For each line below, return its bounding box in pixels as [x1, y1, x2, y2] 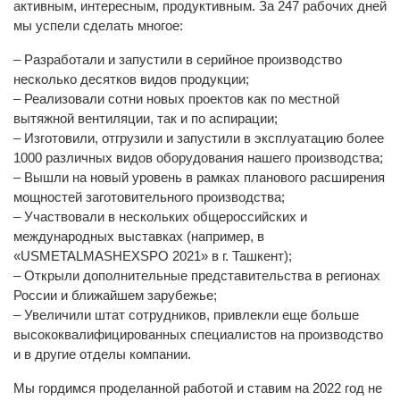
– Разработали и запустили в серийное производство [13, 52, 342, 67]
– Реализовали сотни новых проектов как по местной [13, 91, 339, 106]
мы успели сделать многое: [13, 18, 183, 33]
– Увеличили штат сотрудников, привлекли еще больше [13, 307, 359, 322]
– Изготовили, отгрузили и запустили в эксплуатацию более [13, 130, 384, 146]
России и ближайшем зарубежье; [13, 287, 217, 303]
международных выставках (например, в [13, 229, 264, 244]
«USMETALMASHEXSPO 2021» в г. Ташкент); [13, 248, 292, 263]
